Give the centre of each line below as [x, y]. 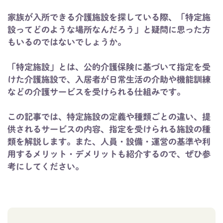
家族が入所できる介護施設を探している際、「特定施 [109, 17]
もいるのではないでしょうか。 [67, 42]
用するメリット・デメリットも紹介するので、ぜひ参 [109, 154]
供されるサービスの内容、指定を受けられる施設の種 [109, 129]
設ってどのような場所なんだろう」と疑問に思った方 [109, 30]
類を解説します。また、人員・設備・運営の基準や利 [109, 142]
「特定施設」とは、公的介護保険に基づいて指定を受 [109, 67]
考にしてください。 [45, 166]
